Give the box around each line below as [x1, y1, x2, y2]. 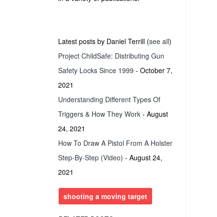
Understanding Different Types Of [58, 94, 160, 104]
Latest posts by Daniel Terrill [58, 36, 147, 46]
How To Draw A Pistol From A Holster [58, 138, 172, 148]
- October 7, [134, 65, 172, 75]
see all [149, 36, 169, 46]
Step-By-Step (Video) [58, 153, 123, 162]
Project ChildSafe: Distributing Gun [58, 51, 164, 61]
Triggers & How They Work [58, 109, 140, 119]
